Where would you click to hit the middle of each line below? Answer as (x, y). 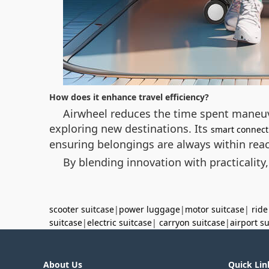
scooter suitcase (82, 209)
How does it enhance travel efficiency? (129, 97)
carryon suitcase (192, 222)
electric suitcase (119, 222)
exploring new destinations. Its (130, 128)
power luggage (150, 209)
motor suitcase (215, 209)
